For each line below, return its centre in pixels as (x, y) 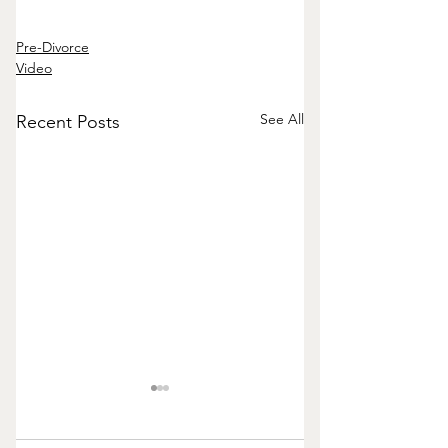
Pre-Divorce (52, 46)
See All (282, 118)
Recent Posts (68, 121)
